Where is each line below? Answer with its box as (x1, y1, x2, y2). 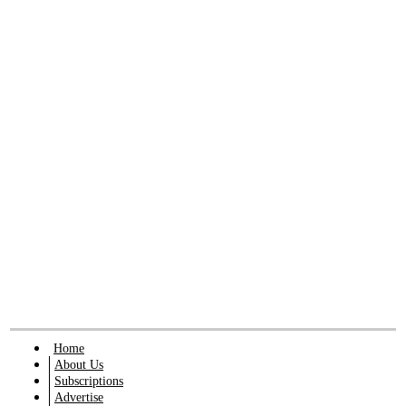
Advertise (54, 390, 103, 404)
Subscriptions (54, 373, 123, 388)
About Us (54, 357, 103, 372)
